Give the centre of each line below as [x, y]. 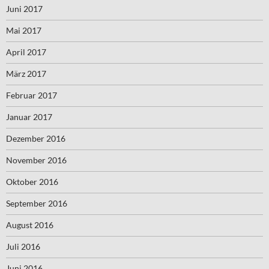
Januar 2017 [29, 116]
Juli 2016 [23, 246]
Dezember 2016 [36, 138]
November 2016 [36, 160]
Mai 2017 [24, 30]
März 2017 [26, 73]
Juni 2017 [24, 8]
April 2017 [26, 52]
